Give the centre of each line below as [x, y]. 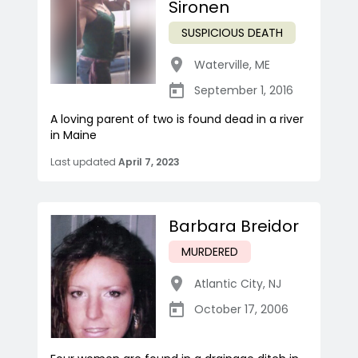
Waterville [222, 65]
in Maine [74, 135]
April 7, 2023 [149, 162]
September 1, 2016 [244, 91]
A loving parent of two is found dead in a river [177, 119]
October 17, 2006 [241, 310]
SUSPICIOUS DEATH [232, 33]
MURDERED [210, 252]
